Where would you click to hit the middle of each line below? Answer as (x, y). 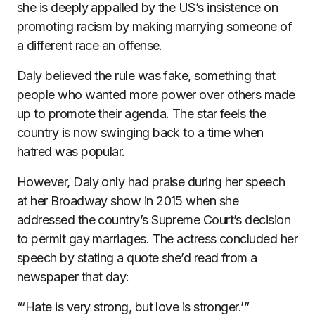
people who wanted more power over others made (156, 95)
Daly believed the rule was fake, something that (146, 76)
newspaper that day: (73, 277)
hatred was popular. (71, 152)
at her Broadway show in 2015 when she (128, 201)
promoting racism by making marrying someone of (155, 27)
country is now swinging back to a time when (140, 133)
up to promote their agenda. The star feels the (142, 114)
